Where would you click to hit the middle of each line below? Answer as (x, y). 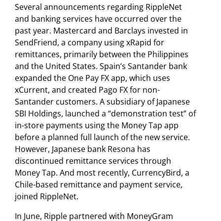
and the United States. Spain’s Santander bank (101, 66)
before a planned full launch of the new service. (102, 137)
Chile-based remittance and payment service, (99, 184)
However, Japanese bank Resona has (83, 149)
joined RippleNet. (47, 196)
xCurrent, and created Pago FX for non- (87, 90)
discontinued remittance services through (93, 161)
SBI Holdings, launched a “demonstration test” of (105, 113)
